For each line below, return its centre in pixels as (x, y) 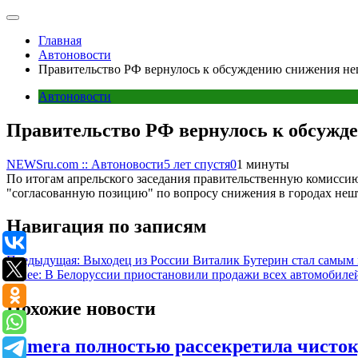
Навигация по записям (106, 227)
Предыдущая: (43, 261)
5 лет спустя (197, 164)
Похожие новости (81, 309)
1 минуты (263, 164)
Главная (60, 40)
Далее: (24, 275)
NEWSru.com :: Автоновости (85, 164)
